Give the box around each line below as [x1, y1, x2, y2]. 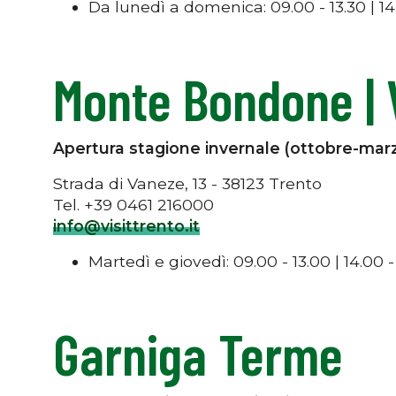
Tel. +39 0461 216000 [53, 194, 214, 214]
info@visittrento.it [53, 216, 200, 235]
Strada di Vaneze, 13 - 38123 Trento [53, 173, 322, 193]
